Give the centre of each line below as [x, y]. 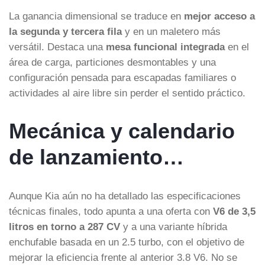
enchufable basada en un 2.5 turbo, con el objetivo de [127, 242]
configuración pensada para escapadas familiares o [122, 77]
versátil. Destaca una [57, 46]
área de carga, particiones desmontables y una [112, 62]
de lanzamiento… [96, 157]
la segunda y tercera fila [65, 31]
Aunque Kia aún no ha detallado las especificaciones [125, 195]
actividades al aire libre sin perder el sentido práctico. [127, 93]
